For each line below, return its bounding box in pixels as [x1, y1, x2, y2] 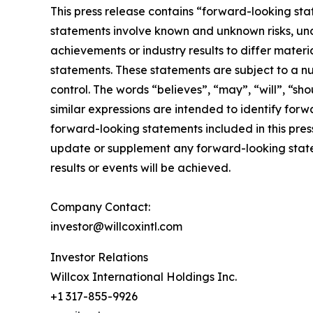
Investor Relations [50, 250, 148, 265]
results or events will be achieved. [50, 161, 231, 175]
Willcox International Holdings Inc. [50, 270, 237, 284]
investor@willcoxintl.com [50, 219, 182, 234]
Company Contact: [50, 200, 150, 214]
